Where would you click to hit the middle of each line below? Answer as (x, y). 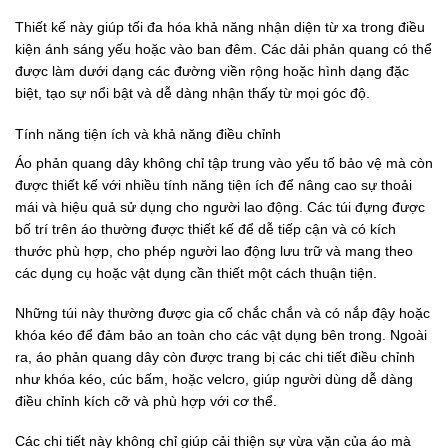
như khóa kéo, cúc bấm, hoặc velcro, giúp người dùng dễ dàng (214, 378)
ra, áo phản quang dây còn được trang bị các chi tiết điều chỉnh (215, 356)
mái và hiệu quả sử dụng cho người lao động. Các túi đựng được (220, 206)
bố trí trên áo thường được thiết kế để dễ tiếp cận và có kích (205, 228)
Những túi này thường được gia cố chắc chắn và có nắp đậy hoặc (222, 312)
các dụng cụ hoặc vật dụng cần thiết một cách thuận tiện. (196, 272)
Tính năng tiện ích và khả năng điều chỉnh (148, 133)
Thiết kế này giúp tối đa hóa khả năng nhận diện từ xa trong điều (220, 27)
